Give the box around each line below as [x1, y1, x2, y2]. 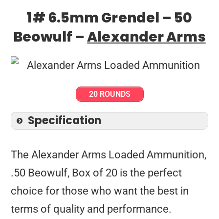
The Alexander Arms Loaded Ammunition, [11, 148, 207, 161]
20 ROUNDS [88, 89, 131, 99]
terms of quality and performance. [11, 202, 172, 215]
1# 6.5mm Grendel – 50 [26, 8, 193, 27]
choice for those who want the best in [11, 184, 189, 197]
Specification [28, 112, 102, 128]
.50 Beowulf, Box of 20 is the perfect [11, 166, 182, 179]
